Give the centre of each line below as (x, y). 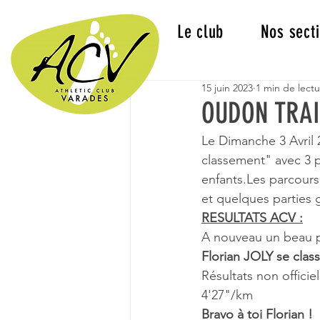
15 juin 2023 (227, 88)
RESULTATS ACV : (252, 218)
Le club (200, 32)
